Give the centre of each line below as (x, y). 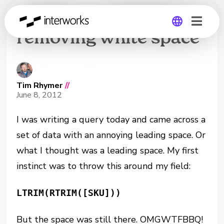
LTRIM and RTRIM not (111, 19)
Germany (137, 74)
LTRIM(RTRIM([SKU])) (69, 193)
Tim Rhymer (40, 85)
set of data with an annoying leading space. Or (111, 135)
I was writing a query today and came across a (111, 119)
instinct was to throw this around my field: (104, 166)
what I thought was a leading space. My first (108, 150)
